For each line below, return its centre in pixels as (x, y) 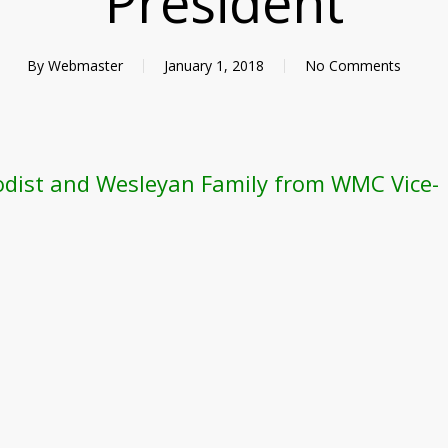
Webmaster (85, 65)
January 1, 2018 (214, 65)
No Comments (353, 65)
